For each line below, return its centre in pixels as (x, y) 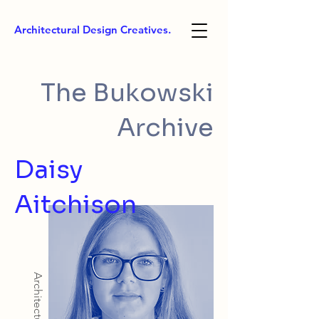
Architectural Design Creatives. (93, 29)
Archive (165, 127)
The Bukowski (127, 93)
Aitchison (75, 204)
